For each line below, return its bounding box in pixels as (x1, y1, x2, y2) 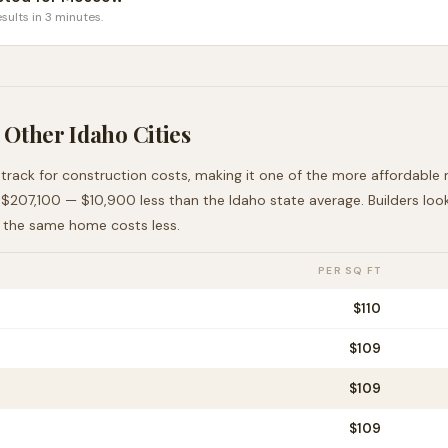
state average (266, 191, 361, 209)
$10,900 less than (81, 191, 199, 209)
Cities (127, 119, 191, 149)
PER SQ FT (318, 264, 381, 277)
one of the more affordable (259, 166, 440, 184)
